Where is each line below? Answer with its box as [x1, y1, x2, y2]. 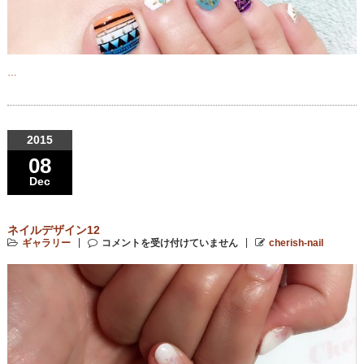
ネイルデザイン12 [6, 223, 100, 236]
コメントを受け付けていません [101, 236, 238, 249]
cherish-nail [268, 236, 323, 249]
